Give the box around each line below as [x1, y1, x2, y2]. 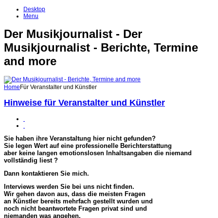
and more [4, 54, 56, 68]
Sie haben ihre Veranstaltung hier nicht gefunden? [4, 135, 156, 143]
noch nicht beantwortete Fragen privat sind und [4, 205, 147, 213]
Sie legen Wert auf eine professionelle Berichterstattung [4, 142, 172, 150]
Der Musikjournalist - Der [4, 27, 142, 41]
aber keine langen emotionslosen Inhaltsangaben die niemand [4, 149, 192, 157]
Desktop [23, 6, 45, 13]
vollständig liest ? [4, 157, 58, 164]
